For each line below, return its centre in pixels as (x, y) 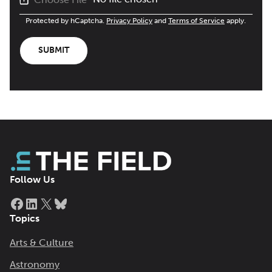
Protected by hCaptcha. (66, 20)
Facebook (57, 196)
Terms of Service (196, 20)
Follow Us (32, 179)
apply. (235, 20)
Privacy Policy (129, 20)
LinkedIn (67, 196)
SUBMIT (54, 50)
